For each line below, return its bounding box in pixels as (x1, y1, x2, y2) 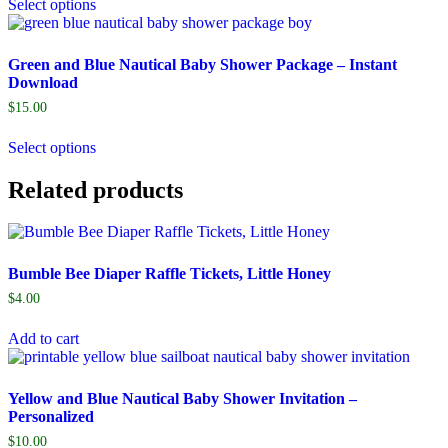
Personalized (8, 408, 94, 426)
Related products (8, 176, 183, 203)
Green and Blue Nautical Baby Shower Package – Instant (8, 55, 397, 73)
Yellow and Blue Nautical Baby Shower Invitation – (8, 390, 357, 408)
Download (8, 73, 78, 91)
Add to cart (8, 330, 79, 348)
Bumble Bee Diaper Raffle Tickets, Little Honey (8, 265, 331, 283)
